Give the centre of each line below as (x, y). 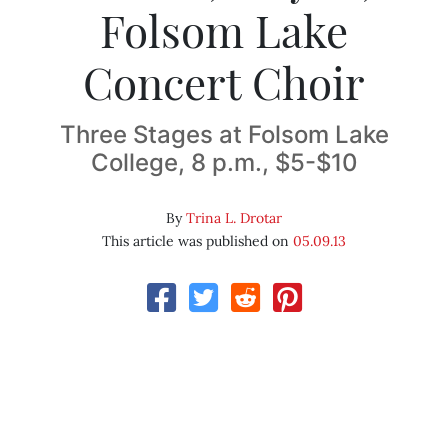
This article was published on (197, 241)
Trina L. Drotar (234, 218)
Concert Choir (224, 82)
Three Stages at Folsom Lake (224, 135)
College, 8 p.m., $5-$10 (224, 163)
